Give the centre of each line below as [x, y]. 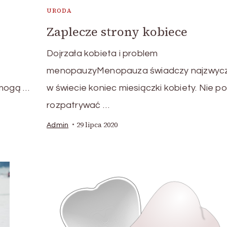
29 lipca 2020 [97, 125]
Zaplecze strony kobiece [117, 31]
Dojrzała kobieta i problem [102, 53]
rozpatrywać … [78, 105]
